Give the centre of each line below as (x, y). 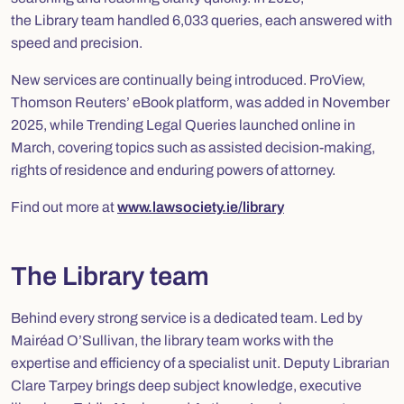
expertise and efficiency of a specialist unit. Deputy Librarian (200, 363)
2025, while (49, 124)
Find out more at (64, 207)
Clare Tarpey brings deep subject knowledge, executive (186, 385)
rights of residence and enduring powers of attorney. (173, 170)
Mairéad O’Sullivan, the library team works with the (172, 340)
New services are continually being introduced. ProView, (188, 79)
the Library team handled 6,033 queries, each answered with (202, 20)
